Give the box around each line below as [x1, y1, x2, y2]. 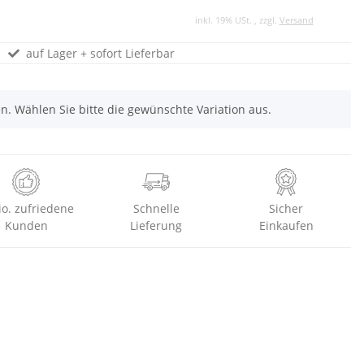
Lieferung [130, 217, 182, 233]
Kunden [4, 217, 48, 233]
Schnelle [132, 200, 180, 216]
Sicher [269, 200, 303, 216]
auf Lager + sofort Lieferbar [22, 45, 175, 62]
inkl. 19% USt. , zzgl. [194, 14, 279, 27]
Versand [279, 14, 314, 27]
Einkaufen [258, 217, 314, 233]
